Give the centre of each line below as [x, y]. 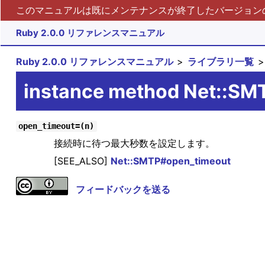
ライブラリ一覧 [221, 62]
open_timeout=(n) [56, 126]
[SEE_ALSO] [82, 161]
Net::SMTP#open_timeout [170, 161]
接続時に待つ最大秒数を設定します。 [134, 143]
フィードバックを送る [123, 190]
